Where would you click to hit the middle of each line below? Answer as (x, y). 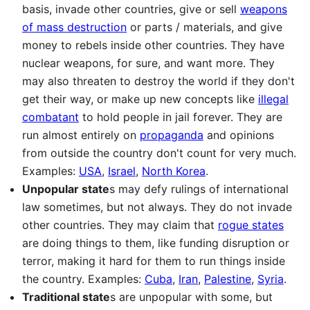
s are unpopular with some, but (191, 297)
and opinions (239, 135)
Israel (122, 171)
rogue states (251, 225)
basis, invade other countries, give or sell (131, 9)
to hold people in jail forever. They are (181, 117)
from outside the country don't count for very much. (159, 153)
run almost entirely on (81, 135)
